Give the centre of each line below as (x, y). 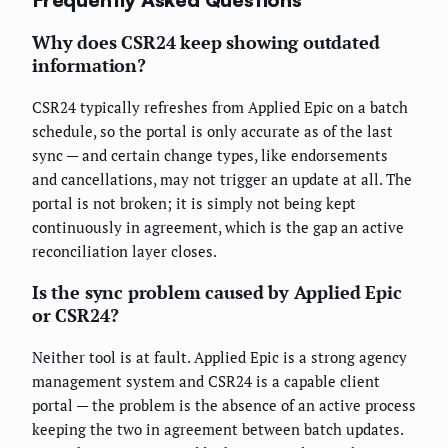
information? (89, 65)
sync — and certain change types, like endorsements (210, 155)
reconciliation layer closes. (124, 251)
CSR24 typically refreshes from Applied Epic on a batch (220, 107)
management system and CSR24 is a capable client (206, 381)
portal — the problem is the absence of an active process (224, 405)
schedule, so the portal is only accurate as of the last (212, 131)
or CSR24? (75, 315)
